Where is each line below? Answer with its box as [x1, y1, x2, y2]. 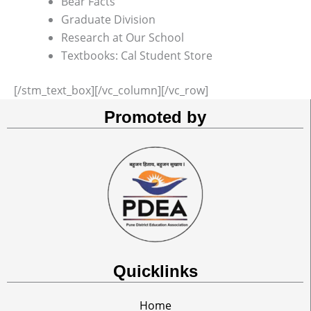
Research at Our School [61, 29, 184, 45]
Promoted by [104, 108, 206, 126]
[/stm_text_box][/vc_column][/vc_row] [14, 82, 208, 98]
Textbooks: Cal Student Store [61, 47, 212, 63]
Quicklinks [112, 262, 198, 280]
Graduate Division [61, 11, 155, 27]
